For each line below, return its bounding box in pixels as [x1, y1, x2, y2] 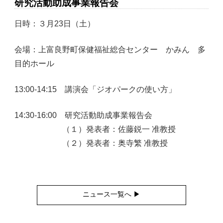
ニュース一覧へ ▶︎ [83, 190, 140, 198]
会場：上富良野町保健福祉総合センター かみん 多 [14, 45, 206, 54]
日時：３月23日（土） [14, 19, 96, 28]
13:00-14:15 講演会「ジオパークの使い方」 [14, 85, 177, 94]
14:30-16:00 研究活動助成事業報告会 [14, 111, 153, 120]
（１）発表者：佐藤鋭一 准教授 [14, 125, 176, 134]
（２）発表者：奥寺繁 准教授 [14, 139, 168, 148]
